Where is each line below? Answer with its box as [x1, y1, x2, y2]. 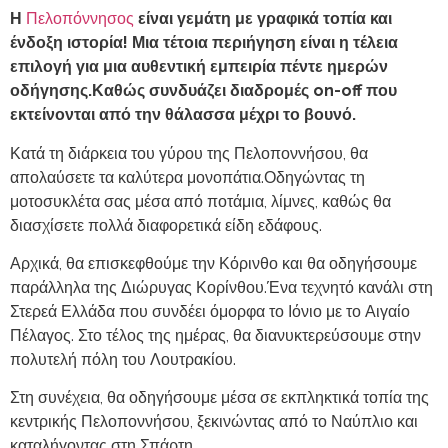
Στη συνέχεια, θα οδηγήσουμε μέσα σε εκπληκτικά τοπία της [10, 388, 429, 408]
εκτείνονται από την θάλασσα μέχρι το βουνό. [10, 105, 356, 125]
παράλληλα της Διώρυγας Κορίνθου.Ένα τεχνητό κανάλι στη [10, 277, 433, 297]
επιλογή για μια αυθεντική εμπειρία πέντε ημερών [10, 57, 388, 77]
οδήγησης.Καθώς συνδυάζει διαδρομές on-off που [10, 81, 397, 101]
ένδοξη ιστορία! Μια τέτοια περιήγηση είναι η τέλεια [10, 33, 398, 53]
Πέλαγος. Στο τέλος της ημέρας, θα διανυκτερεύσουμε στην [10, 325, 421, 345]
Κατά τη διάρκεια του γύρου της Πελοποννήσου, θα [10, 143, 368, 163]
